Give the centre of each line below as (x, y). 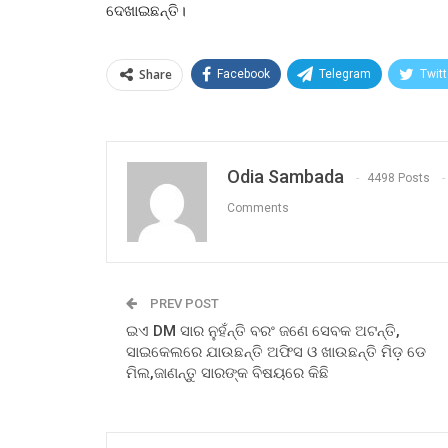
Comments (258, 208)
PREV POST (183, 304)
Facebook (243, 74)
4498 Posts (398, 178)
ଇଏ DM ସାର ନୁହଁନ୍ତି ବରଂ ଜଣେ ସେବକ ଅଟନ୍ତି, (263, 331)
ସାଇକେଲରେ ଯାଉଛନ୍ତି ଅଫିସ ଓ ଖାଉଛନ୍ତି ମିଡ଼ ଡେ (276, 352)
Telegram (345, 74)
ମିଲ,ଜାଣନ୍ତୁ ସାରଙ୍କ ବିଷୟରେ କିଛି (227, 373)
